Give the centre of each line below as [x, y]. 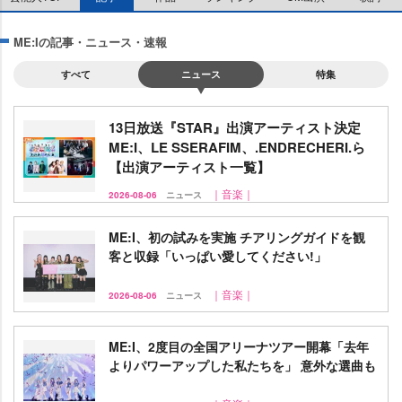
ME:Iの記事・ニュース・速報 [90, 42]
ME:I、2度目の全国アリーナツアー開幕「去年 [239, 346]
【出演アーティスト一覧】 [189, 167]
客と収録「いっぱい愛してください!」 [218, 256]
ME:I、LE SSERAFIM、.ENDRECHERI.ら [237, 147]
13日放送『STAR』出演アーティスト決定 [235, 127]
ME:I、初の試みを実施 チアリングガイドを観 [237, 237]
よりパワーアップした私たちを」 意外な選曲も [242, 365]
